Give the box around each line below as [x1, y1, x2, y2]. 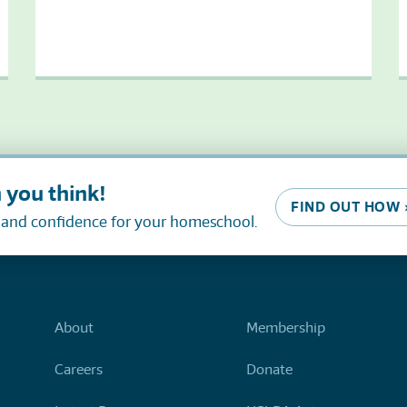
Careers [54, 360, 103, 380]
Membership [245, 318, 325, 338]
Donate [245, 360, 293, 380]
